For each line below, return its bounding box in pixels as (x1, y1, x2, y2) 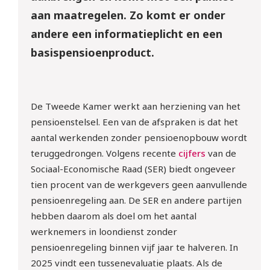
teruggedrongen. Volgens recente (30, 147, 178, 160)
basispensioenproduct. (30, 45, 154, 60)
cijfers (178, 147, 206, 160)
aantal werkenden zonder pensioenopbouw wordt (30, 131, 247, 144)
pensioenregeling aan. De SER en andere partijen (30, 194, 242, 207)
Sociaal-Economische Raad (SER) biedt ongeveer (30, 163, 236, 175)
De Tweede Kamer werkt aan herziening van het (30, 100, 240, 113)
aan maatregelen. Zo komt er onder (30, 8, 225, 23)
